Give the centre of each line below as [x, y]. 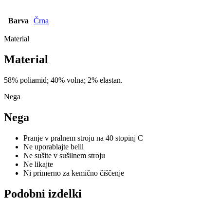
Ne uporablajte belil [54, 146]
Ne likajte [38, 164]
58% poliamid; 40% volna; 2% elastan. [63, 80]
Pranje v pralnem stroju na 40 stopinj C [83, 138]
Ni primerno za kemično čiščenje [74, 173]
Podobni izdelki [43, 193]
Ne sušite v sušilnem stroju [64, 155]
